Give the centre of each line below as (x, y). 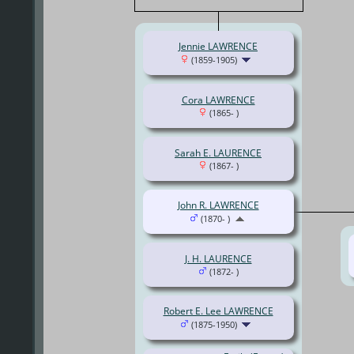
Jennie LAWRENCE (218, 47)
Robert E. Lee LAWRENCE (218, 311)
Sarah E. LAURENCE (218, 153)
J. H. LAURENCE (218, 259)
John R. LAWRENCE (218, 205)
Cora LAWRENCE (218, 100)
